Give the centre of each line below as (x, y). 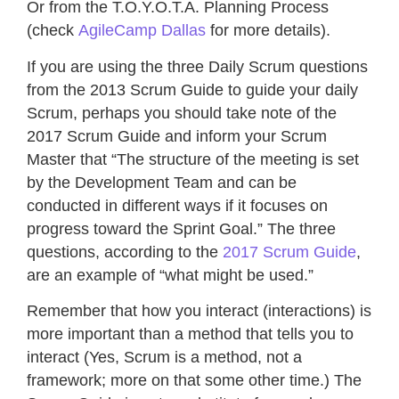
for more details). (268, 31)
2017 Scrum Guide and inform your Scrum (177, 136)
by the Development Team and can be (162, 182)
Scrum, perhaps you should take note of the (182, 113)
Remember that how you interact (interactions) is (199, 311)
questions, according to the (125, 252)
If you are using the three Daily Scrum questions (197, 66)
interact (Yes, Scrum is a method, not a (164, 358)
